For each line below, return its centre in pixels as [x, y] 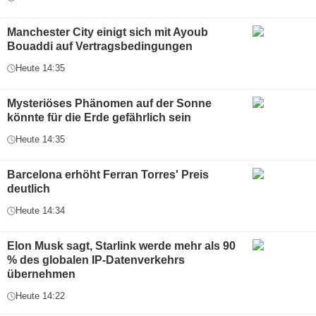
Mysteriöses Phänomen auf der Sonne [109, 104]
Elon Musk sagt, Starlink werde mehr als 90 [121, 246]
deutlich [29, 189]
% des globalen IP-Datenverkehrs [96, 260]
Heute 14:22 [40, 296]
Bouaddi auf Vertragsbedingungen [100, 47]
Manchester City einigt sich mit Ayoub [108, 32]
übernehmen [41, 274]
